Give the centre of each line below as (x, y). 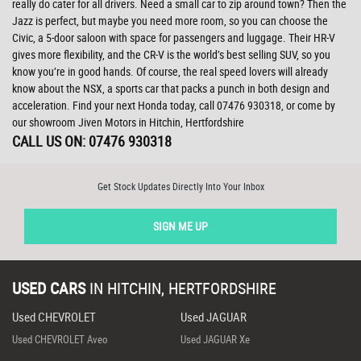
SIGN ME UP (180, 226)
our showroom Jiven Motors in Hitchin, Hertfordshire (128, 122)
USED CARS (49, 288)
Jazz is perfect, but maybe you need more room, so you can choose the (170, 21)
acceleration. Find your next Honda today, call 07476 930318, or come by (174, 105)
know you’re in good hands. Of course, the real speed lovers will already (170, 71)
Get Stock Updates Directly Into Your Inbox (180, 186)
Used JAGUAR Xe (215, 339)
